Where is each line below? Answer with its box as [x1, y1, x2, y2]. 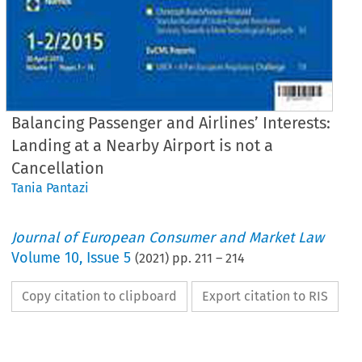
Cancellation [11, 158, 105, 178]
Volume [11, 248, 65, 267]
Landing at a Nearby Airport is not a [11, 135, 274, 155]
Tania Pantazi [11, 179, 90, 196]
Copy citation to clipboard [22, 288, 178, 304]
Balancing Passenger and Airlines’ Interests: [11, 112, 331, 133]
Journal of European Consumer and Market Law [11, 228, 325, 246]
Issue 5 [86, 248, 132, 267]
